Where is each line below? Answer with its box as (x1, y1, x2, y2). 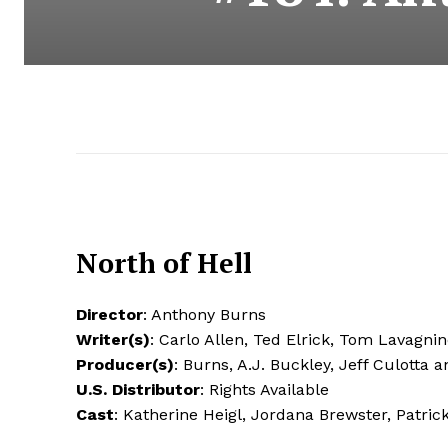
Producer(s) (76, 354, 174, 374)
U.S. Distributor (76, 379, 200, 399)
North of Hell (76, 244, 252, 281)
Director (76, 304, 143, 324)
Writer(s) (76, 329, 150, 349)
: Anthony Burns (143, 304, 266, 324)
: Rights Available (200, 379, 329, 399)
